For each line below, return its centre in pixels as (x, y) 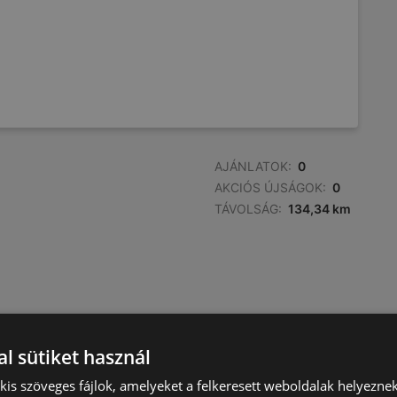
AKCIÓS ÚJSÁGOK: (270, 187)
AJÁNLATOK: (253, 166)
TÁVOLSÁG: (248, 209)
